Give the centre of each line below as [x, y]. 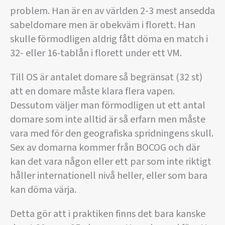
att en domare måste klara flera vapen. [92, 92]
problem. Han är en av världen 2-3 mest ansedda [113, 11]
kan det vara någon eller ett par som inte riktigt [111, 162]
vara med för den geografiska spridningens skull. [112, 134]
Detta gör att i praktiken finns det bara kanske [108, 214]
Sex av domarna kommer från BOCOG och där [105, 148]
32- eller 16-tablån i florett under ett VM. [96, 53]
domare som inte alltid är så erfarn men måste [108, 120]
